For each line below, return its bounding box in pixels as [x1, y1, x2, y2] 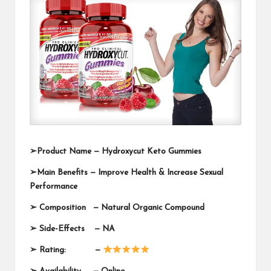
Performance [30, 182, 77, 191]
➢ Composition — [30, 203, 101, 212]
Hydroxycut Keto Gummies [102, 147, 201, 155]
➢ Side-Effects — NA [30, 224, 115, 233]
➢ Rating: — [30, 246, 103, 254]
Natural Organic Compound [101, 203, 204, 212]
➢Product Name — [30, 147, 102, 155]
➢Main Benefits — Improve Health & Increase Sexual [30, 168, 223, 177]
